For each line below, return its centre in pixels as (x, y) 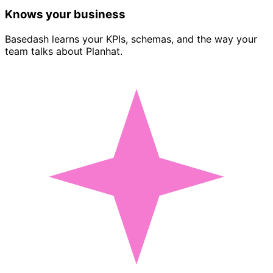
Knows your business (65, 14)
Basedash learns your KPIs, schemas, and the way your (131, 39)
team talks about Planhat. (64, 51)
